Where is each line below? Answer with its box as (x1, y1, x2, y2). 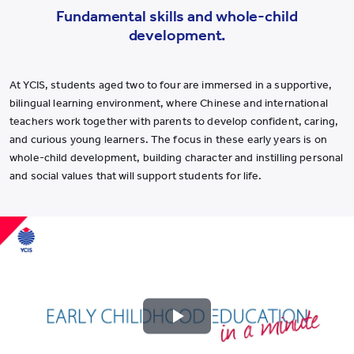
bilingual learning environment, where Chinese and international (9, 96, 328, 110)
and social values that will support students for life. (9, 169, 262, 183)
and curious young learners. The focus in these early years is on (9, 133, 327, 146)
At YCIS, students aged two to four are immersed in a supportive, (9, 78, 332, 92)
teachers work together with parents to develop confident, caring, (9, 115, 339, 128)
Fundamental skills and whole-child (56, 6, 298, 25)
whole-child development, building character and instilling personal (9, 151, 344, 164)
